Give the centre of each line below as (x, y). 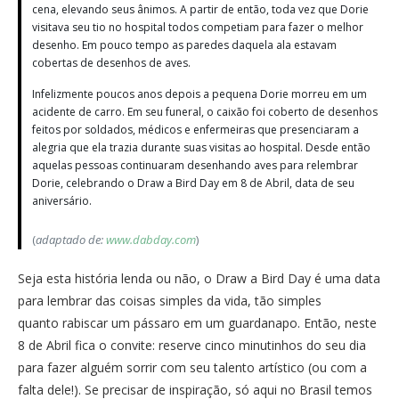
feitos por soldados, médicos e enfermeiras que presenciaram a (195, 129)
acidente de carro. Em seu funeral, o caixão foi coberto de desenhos (205, 111)
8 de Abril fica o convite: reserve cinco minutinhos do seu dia (192, 345)
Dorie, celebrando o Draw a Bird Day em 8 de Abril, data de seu (193, 183)
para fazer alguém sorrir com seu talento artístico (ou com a (192, 367)
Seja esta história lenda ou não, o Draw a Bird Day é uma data (199, 278)
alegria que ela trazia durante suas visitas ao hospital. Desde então (201, 147)
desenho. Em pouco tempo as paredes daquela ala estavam (184, 45)
